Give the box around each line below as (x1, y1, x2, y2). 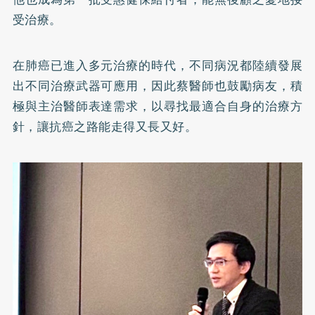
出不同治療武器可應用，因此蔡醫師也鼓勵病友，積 (12, 76, 303, 95)
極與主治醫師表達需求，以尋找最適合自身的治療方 (12, 96, 303, 115)
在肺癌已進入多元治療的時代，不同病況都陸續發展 (12, 56, 303, 75)
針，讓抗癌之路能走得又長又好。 (12, 117, 198, 136)
